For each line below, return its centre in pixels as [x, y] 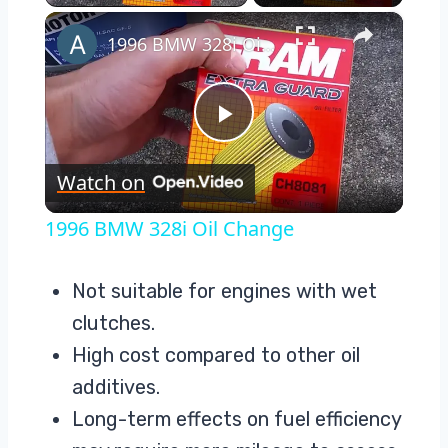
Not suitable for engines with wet [224, 290]
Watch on [100, 182]
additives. [116, 386]
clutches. [113, 322]
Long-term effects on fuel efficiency [236, 418]
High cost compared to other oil [216, 354]
